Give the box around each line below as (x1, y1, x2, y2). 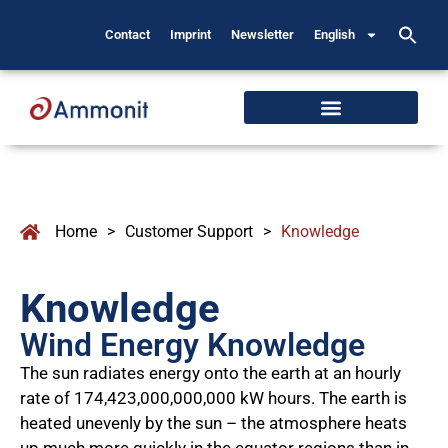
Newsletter (231, 27, 295, 42)
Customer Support (125, 222, 253, 241)
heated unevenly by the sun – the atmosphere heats (20, 413, 407, 433)
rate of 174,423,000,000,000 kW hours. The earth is (20, 388, 407, 408)
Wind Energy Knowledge (20, 326, 365, 364)
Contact (105, 27, 151, 42)
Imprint (170, 27, 212, 42)
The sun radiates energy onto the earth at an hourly (20, 363, 401, 383)
